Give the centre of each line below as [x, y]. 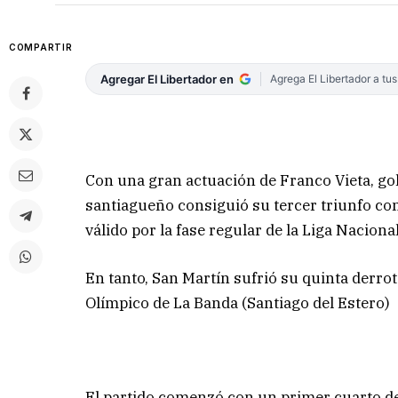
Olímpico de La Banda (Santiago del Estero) [238, 302]
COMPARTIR [41, 48]
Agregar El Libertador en [167, 80]
